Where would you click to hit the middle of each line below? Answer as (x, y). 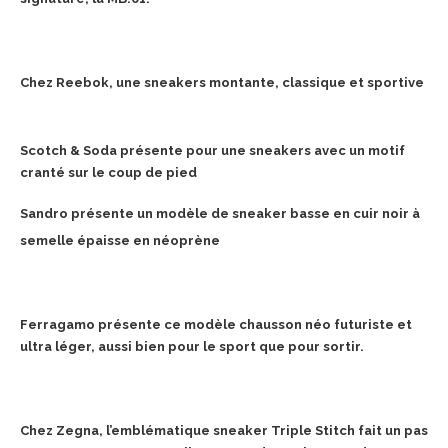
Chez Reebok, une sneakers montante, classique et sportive (222, 83)
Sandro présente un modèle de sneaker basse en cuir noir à (220, 214)
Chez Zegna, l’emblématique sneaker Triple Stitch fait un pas (224, 431)
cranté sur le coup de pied (108, 173)
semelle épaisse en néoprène (121, 241)
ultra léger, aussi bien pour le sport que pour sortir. (192, 347)
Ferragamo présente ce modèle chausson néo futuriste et (216, 325)
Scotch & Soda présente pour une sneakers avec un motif (212, 151)
